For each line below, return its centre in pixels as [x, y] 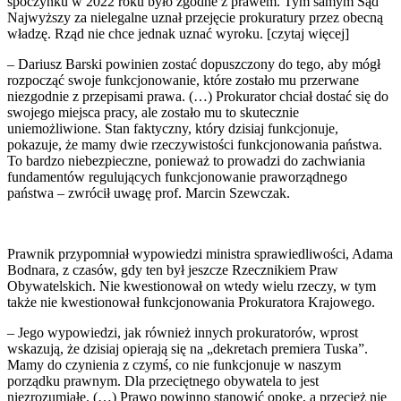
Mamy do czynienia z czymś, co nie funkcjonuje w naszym [174, 364]
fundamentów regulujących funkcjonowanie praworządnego [177, 176]
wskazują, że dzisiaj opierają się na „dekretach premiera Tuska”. [188, 348]
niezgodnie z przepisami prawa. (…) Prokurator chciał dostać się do [198, 96]
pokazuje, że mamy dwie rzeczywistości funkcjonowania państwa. [195, 144]
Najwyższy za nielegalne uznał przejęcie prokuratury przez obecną [195, 17]
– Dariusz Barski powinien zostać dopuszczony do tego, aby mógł [194, 64]
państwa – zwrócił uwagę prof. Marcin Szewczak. [149, 192]
